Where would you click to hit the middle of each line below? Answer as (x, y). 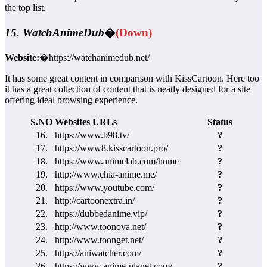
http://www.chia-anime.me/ (106, 174)
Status (220, 122)
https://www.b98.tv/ (92, 135)
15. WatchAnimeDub (55, 32)
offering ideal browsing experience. (71, 100)
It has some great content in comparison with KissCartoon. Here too (132, 78)
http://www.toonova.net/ (100, 226)
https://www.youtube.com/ (105, 187)
